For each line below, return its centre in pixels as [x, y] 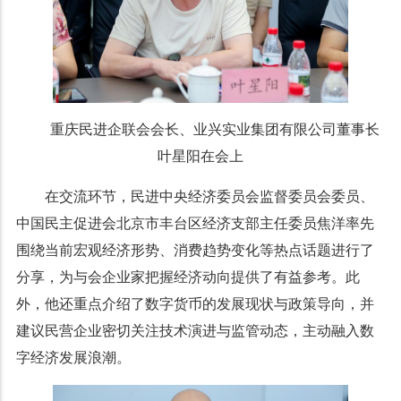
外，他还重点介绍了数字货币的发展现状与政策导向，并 [195, 304]
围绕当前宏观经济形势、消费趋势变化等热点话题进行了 [195, 251]
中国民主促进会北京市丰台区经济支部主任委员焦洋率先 [195, 224]
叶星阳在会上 [200, 157]
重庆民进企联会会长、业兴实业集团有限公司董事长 [214, 130]
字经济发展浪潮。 [73, 358]
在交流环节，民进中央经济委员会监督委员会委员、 [209, 197]
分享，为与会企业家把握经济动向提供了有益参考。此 [188, 277]
